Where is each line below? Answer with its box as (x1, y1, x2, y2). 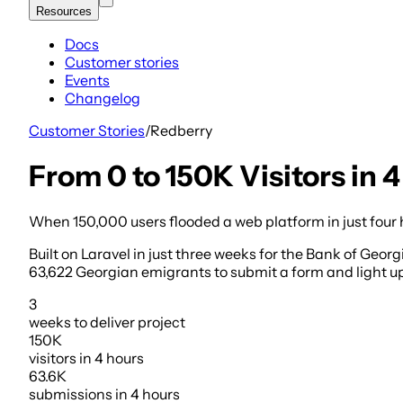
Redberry (150, 121, 212, 139)
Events (65, 70, 110, 89)
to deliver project (74, 313, 185, 332)
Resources (36, 4, 92, 18)
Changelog (65, 88, 140, 107)
